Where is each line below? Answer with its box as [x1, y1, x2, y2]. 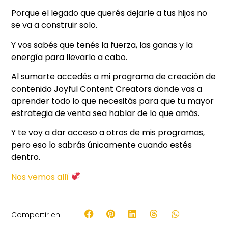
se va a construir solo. [11, 19, 98, 32]
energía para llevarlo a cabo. [11, 51, 128, 63]
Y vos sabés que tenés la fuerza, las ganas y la [11, 39, 193, 51]
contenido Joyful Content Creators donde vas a [11, 82, 203, 95]
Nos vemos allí [11, 170, 71, 183]
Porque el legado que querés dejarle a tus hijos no [11, 7, 208, 19]
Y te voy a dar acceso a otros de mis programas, [11, 127, 205, 139]
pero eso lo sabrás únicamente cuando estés [11, 139, 192, 151]
